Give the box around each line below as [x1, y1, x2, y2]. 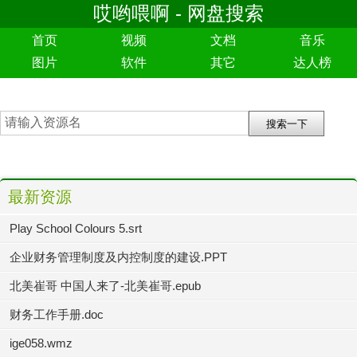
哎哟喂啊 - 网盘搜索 [93, 2, 264, 24]
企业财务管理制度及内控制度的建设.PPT [10, 250, 227, 264]
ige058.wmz [10, 336, 73, 350]
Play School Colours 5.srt [10, 222, 142, 235]
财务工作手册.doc [10, 308, 104, 321]
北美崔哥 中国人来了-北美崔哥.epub [10, 279, 201, 292]
